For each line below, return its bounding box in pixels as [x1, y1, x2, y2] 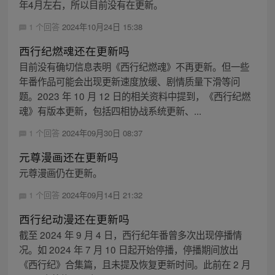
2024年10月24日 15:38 [61, 20, 142, 33]
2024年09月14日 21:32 [61, 188, 142, 201]
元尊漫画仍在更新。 [18, 165, 102, 179]
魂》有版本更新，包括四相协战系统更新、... [18, 103, 201, 117]
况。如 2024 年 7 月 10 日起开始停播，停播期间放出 [18, 242, 238, 257]
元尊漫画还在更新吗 [18, 149, 118, 165]
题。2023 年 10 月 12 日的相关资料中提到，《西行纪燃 [18, 88, 250, 103]
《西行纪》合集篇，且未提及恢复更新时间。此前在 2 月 [18, 257, 250, 271]
